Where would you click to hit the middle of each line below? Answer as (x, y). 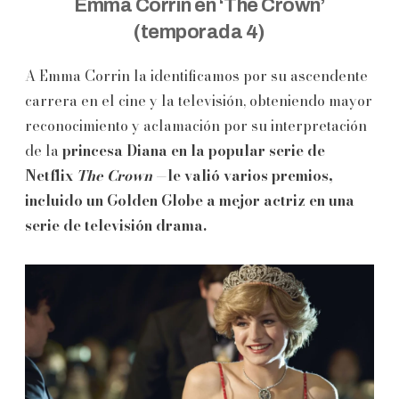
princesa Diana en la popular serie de (194, 151)
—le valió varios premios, (243, 176)
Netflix (51, 176)
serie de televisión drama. (116, 226)
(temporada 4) (199, 33)
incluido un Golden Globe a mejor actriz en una (190, 201)
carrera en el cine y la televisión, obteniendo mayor (199, 101)
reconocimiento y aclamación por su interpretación (196, 126)
